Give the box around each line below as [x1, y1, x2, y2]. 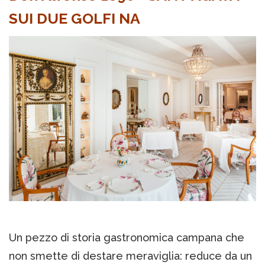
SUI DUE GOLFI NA [9, 9, 140, 28]
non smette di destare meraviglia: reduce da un [9, 249, 252, 262]
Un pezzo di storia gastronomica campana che [9, 231, 244, 244]
